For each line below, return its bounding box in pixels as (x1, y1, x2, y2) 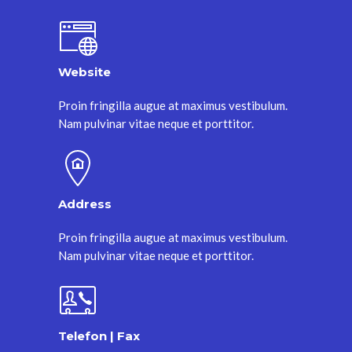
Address (58, 196, 112, 211)
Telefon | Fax (58, 328, 140, 343)
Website (58, 64, 111, 79)
